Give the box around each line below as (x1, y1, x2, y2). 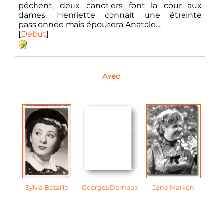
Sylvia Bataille (25, 184, 68, 192)
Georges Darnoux (82, 184, 138, 192)
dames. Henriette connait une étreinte (18, 10, 202, 20)
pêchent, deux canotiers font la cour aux (18, 1, 202, 10)
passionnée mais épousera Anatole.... (18, 20, 162, 29)
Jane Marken (152, 184, 194, 192)
